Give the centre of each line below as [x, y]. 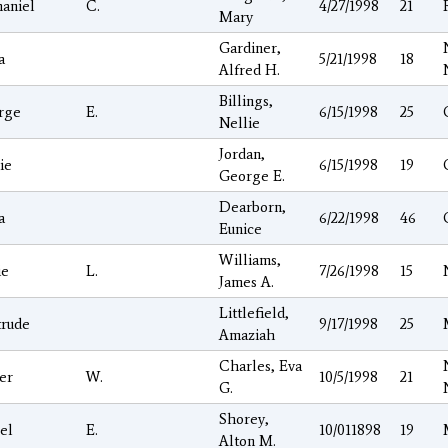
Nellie [239, 122]
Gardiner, [250, 47]
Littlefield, [254, 312]
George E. [252, 175]
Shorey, [244, 418]
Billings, [246, 100]
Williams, [250, 259]
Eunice [240, 228]
